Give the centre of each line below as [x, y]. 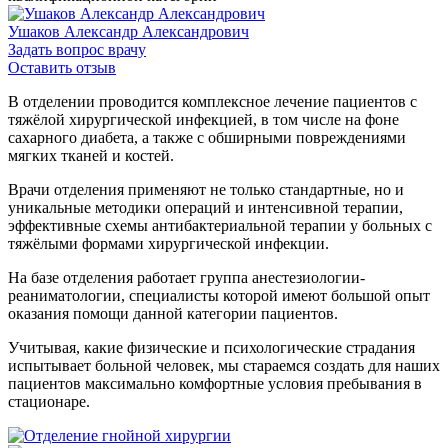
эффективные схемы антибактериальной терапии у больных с [220, 225]
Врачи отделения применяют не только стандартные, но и [206, 189]
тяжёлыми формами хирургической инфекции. [168, 243]
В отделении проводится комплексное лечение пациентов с [212, 101]
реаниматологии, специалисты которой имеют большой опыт [219, 295]
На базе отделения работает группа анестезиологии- [186, 277]
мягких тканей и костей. [91, 155]
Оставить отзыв [62, 67]
